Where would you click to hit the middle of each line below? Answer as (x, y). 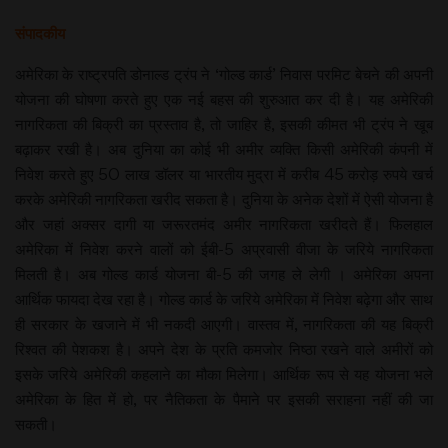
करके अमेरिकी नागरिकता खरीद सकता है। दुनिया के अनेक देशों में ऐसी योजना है (224, 199)
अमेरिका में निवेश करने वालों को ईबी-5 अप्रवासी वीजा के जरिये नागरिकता (224, 249)
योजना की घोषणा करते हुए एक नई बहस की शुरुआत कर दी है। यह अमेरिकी (224, 99)
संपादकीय (40, 33)
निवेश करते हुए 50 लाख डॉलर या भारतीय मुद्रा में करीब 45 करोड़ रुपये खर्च (224, 174)
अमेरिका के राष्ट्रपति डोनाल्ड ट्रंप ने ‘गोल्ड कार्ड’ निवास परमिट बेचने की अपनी (224, 74)
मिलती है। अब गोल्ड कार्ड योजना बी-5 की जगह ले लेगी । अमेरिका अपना (224, 274)
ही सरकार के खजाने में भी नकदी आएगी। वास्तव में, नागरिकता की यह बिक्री (224, 324)
